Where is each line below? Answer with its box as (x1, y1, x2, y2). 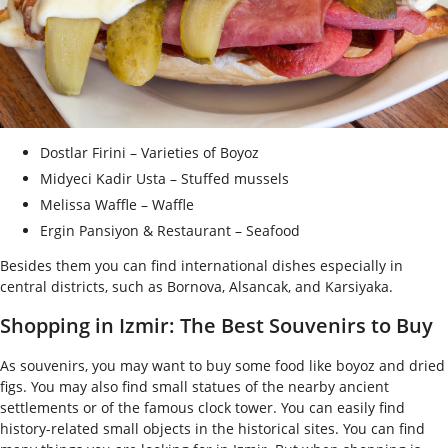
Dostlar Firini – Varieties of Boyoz (40, 142, 259, 162)
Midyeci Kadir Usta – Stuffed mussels (40, 168, 289, 188)
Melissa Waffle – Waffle (40, 194, 194, 214)
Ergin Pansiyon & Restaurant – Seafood (40, 220, 300, 240)
